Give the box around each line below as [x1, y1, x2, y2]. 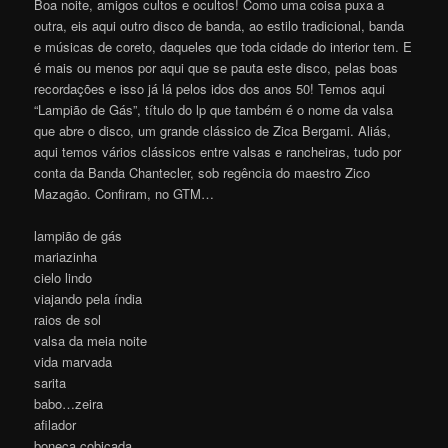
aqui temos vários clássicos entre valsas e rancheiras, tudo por [34, 142, 402, 162]
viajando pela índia [34, 289, 143, 309]
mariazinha [34, 247, 98, 267]
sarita [34, 373, 67, 393]
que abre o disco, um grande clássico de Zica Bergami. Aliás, [34, 121, 392, 141]
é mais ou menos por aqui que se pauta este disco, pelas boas [34, 58, 399, 78]
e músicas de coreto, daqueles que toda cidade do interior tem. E [34, 37, 413, 57]
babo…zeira [34, 394, 104, 414]
